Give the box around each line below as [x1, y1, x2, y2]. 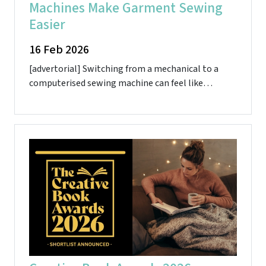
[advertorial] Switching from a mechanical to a [29, 62, 218, 76]
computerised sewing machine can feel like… [29, 77, 213, 90]
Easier [29, 15, 65, 35]
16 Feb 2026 [29, 42, 89, 59]
